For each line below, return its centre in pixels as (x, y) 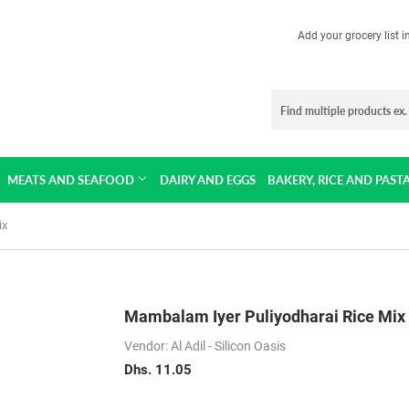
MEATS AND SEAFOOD (72, 180)
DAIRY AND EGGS (207, 180)
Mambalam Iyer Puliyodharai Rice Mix (265, 316)
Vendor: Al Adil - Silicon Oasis (205, 346)
